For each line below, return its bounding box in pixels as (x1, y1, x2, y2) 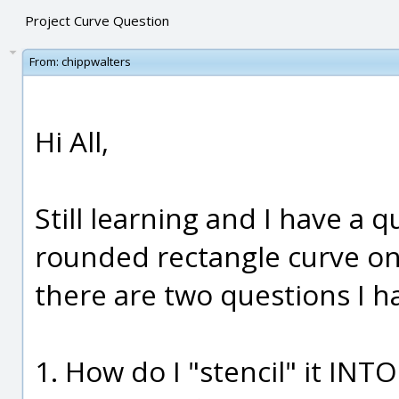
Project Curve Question (24, 12, 169, 29)
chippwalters (61, 53, 131, 69)
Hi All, (35, 122, 109, 160)
